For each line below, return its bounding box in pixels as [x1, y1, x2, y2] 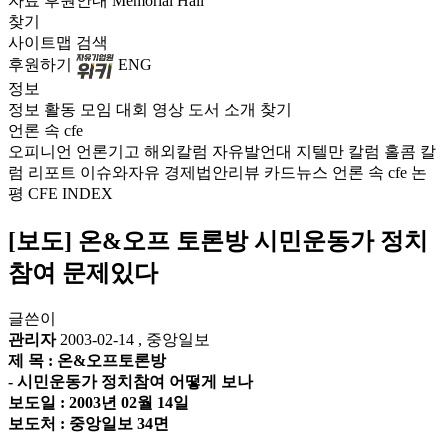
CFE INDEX [28, 185, 113, 202]
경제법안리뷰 [164, 164, 260, 181]
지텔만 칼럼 [296, 143, 380, 160]
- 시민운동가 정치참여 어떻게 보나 [8, 372, 253, 390]
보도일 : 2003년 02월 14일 [8, 393, 189, 411]
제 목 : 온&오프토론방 [8, 351, 166, 369]
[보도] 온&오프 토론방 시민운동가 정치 [8, 227, 428, 254]
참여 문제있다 [8, 259, 158, 286]
